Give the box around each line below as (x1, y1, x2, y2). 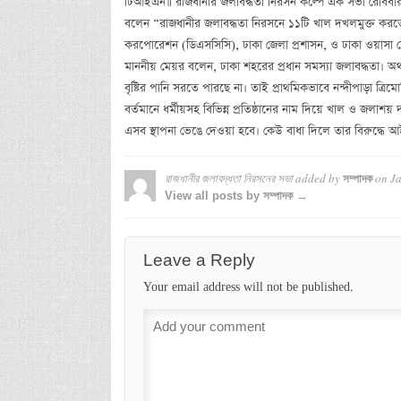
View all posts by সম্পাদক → (164, 188, 308, 202)
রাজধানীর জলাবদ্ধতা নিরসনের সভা (164, 169, 293, 186)
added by (292, 169, 343, 186)
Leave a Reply (142, 250, 255, 269)
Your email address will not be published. (142, 279, 354, 294)
